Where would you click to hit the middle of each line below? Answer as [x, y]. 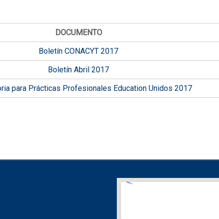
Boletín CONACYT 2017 [78, 51]
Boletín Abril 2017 [78, 70]
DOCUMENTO [78, 33]
